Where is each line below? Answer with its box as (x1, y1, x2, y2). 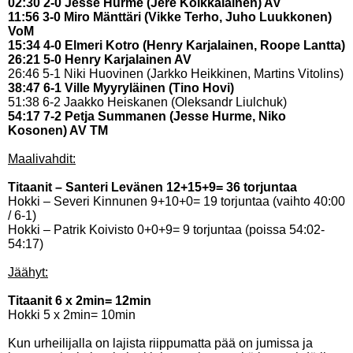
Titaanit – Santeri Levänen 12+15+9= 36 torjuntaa (8, 180, 297, 194)
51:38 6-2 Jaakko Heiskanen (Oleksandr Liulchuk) (8, 95, 287, 109)
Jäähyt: (8, 266, 48, 279)
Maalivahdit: (8, 152, 76, 165)
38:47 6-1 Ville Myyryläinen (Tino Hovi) (8, 81, 234, 95)
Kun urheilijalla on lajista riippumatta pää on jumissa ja (8, 336, 313, 350)
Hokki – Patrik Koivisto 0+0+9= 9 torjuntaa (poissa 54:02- (8, 223, 325, 236)
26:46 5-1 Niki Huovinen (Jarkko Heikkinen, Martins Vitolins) (8, 67, 344, 80)
